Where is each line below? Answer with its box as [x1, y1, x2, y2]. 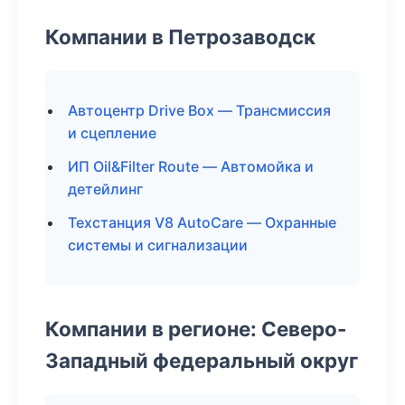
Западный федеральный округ [45, 348, 358, 372]
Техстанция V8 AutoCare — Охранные [68, 213, 336, 231]
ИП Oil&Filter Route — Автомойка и [68, 157, 314, 175]
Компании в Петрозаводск [45, 24, 316, 49]
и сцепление [68, 124, 156, 142]
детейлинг [68, 180, 143, 198]
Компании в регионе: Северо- [45, 316, 347, 341]
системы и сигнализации [68, 236, 248, 254]
